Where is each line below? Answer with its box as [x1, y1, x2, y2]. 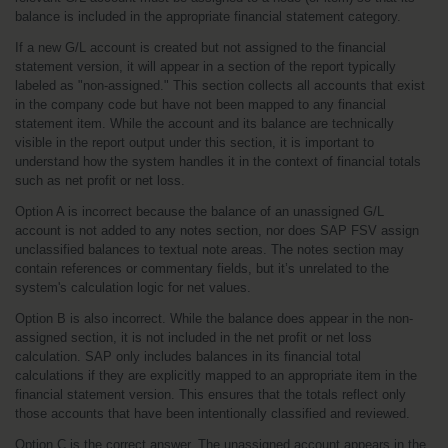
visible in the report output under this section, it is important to [15, 135, 374, 150]
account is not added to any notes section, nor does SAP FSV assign [15, 223, 419, 238]
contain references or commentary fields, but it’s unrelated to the [15, 261, 389, 276]
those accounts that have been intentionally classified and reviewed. [15, 406, 410, 421]
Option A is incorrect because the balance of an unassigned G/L [15, 204, 384, 219]
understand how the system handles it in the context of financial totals [15, 154, 421, 169]
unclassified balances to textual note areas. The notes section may [15, 242, 404, 257]
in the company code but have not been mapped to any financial [15, 97, 386, 112]
